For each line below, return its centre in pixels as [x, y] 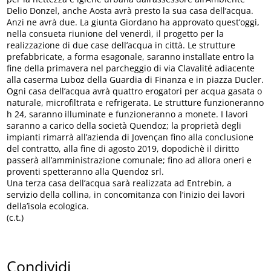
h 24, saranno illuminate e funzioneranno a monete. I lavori [128, 114]
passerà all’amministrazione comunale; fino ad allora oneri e [129, 160]
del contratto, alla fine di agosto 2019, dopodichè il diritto [123, 149]
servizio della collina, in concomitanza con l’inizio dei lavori [126, 195]
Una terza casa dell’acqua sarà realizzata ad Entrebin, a [119, 183]
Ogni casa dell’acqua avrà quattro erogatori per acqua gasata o [135, 91]
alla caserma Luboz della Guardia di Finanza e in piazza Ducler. [135, 80]
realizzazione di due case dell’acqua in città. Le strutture [121, 45]
